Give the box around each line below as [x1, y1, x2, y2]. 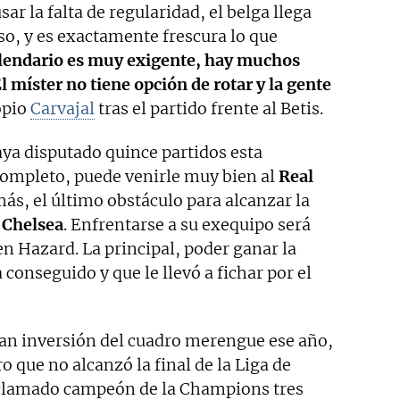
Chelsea [2, 214, 63, 236]
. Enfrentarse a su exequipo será [63, 214, 311, 236]
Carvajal [30, 98, 95, 120]
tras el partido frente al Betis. [95, 98, 323, 120]
